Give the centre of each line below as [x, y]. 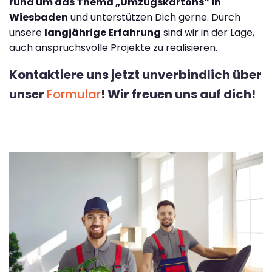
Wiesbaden [39, 18]
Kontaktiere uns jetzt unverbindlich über [135, 75]
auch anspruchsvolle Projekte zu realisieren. [113, 48]
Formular [74, 94]
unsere [27, 33]
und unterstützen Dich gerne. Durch [154, 18]
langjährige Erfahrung [103, 33]
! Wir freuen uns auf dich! [178, 94]
